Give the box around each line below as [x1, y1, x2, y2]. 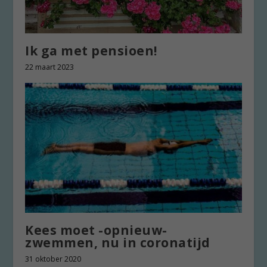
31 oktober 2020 [25, 254, 82, 265]
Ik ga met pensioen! [25, 42, 157, 60]
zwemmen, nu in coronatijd [25, 234, 210, 252]
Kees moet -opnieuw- [25, 222, 167, 239]
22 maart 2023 [25, 62, 74, 73]
